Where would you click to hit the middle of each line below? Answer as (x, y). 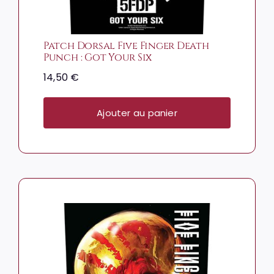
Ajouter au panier (137, 113)
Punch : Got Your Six (98, 58)
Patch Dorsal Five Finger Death (126, 46)
